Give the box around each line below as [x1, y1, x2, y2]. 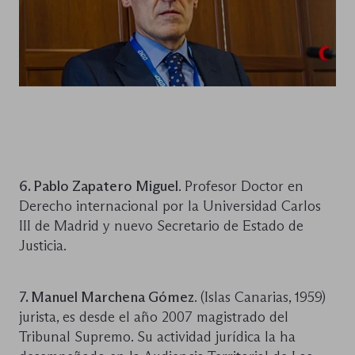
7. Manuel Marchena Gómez [19, 288, 194, 306]
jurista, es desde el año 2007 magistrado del [19, 307, 288, 326]
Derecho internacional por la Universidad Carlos [19, 197, 321, 215]
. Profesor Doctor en [178, 177, 303, 195]
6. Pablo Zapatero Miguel [19, 177, 178, 195]
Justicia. [19, 236, 67, 254]
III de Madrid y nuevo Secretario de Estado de [19, 216, 303, 235]
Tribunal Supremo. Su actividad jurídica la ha [19, 327, 296, 345]
